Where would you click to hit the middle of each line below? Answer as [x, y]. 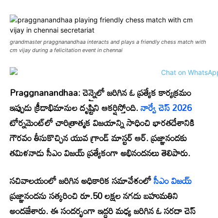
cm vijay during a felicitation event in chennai [66, 50]
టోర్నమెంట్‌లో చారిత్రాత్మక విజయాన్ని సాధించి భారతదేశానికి [102, 123]
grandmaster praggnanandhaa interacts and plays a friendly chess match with [108, 42]
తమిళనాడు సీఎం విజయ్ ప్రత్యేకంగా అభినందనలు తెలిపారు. [100, 153]
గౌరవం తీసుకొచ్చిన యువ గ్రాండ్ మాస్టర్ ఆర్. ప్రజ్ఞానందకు [98, 138]
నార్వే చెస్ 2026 [166, 108]
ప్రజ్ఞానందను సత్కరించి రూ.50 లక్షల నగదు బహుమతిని [94, 196]
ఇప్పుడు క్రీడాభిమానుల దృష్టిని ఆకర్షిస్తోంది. [75, 108]
